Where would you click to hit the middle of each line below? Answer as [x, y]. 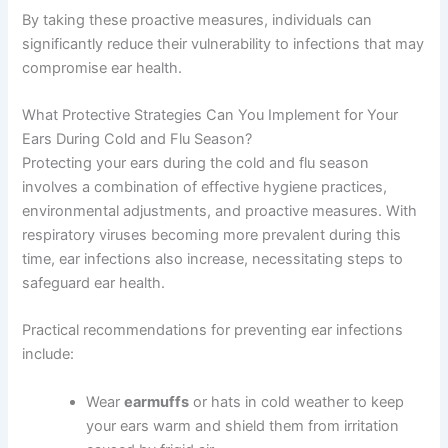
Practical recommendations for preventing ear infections [213, 330]
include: [48, 354]
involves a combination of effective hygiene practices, [205, 186]
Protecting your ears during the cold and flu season [196, 162]
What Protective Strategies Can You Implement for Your [210, 114]
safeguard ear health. [94, 282]
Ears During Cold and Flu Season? [137, 138]
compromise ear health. [102, 67]
